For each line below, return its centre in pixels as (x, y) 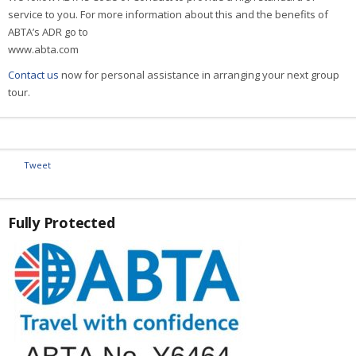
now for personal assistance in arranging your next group (199, 75)
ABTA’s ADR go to (48, 32)
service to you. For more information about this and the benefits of (168, 15)
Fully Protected (62, 223)
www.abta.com (43, 50)
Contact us (33, 75)
